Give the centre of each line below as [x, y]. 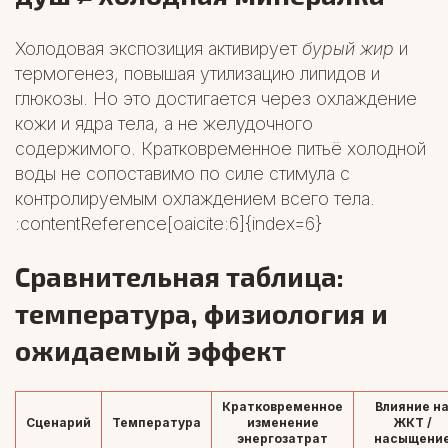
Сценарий [58, 423]
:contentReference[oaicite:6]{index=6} [168, 223]
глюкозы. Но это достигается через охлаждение [216, 98]
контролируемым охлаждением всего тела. [195, 198]
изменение [282, 423]
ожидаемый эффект [150, 349]
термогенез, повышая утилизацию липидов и [197, 73]
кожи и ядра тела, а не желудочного [164, 123]
